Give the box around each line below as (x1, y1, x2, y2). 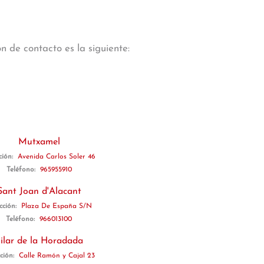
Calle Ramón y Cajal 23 (18, 252, 95, 259)
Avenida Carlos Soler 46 (18, 153, 95, 160)
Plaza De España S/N (21, 203, 92, 210)
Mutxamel (18, 137, 60, 147)
